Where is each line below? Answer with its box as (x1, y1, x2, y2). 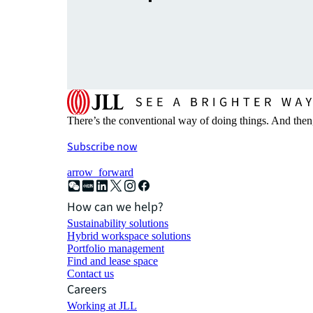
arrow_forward (67, 166, 133, 178)
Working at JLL (67, 299, 137, 312)
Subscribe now (67, 138, 138, 154)
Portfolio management (67, 242, 164, 254)
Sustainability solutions (67, 217, 168, 229)
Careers (67, 280, 107, 298)
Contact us (67, 267, 114, 279)
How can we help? (67, 198, 163, 216)
